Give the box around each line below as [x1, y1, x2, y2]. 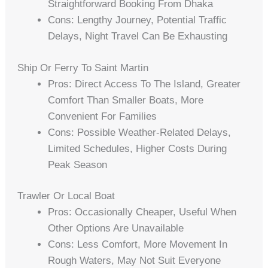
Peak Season [48, 159, 108, 170]
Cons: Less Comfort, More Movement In [48, 239, 228, 251]
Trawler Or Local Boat [17, 190, 115, 202]
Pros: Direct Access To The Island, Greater [48, 78, 241, 90]
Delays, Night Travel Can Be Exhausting [48, 31, 228, 42]
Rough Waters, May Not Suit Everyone [48, 255, 221, 267]
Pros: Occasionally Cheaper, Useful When [48, 206, 237, 218]
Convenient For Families [48, 110, 157, 122]
